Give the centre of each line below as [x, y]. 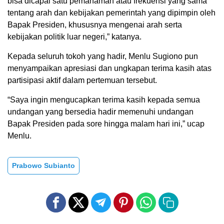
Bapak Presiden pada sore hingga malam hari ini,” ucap [106, 124]
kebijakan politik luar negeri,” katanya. [74, 37]
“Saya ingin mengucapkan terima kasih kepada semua [104, 100]
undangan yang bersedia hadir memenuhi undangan [100, 112]
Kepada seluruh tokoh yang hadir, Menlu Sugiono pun [103, 56]
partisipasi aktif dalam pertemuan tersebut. [82, 80]
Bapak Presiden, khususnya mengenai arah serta [95, 25]
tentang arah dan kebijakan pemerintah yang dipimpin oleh [111, 13]
